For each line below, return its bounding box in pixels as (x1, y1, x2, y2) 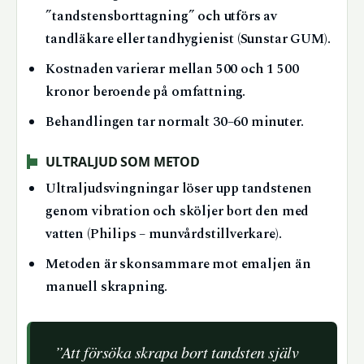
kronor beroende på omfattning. (45, 81, 245, 102)
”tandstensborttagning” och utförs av (45, 6, 277, 27)
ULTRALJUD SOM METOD (45, 153, 200, 171)
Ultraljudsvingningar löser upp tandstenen (45, 178, 313, 199)
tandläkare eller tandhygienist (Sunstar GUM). (45, 28, 331, 50)
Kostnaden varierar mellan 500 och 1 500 (45, 58, 299, 80)
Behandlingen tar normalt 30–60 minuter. (45, 111, 304, 132)
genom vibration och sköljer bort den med (45, 201, 310, 222)
